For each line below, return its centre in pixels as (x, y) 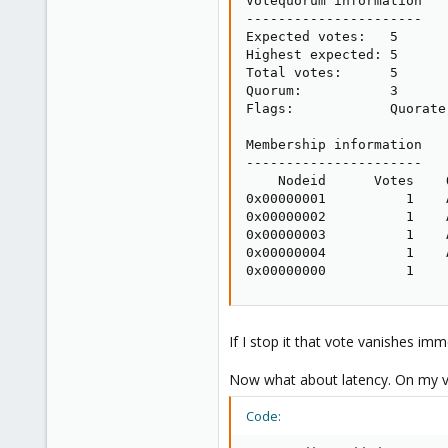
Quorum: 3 (322, 90)
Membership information (334, 144)
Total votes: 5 (322, 72)
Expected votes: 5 (322, 36)
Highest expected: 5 (322, 54)
